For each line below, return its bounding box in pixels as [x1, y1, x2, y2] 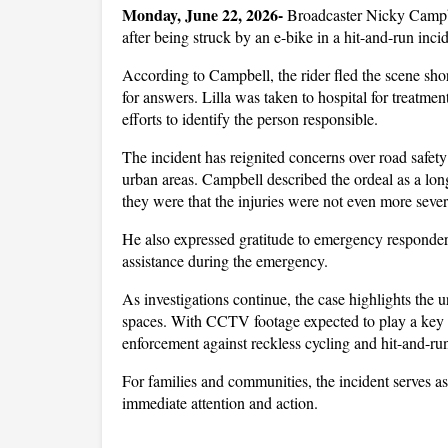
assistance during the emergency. [122, 250, 328, 271]
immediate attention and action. [122, 392, 318, 413]
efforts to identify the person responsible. [122, 108, 378, 129]
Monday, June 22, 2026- [122, 3, 287, 26]
